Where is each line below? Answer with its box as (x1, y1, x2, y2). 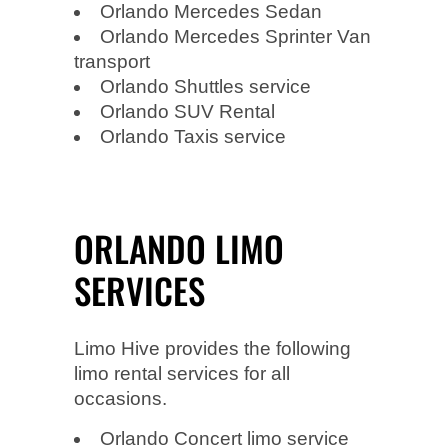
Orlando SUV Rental (100, 100, 275, 122)
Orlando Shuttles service (100, 75, 311, 97)
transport (74, 50, 150, 72)
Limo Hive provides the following (74, 337, 351, 359)
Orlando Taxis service (100, 125, 286, 147)
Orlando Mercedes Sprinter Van (100, 25, 371, 47)
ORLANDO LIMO (74, 221, 284, 274)
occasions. (74, 387, 167, 409)
